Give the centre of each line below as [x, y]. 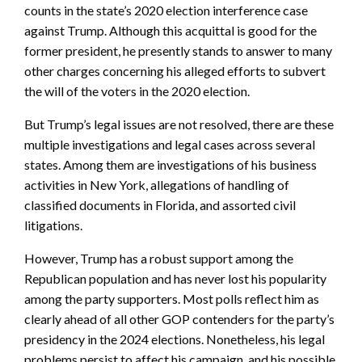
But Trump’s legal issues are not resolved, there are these [179, 124]
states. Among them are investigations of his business [170, 164]
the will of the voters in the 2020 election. [137, 90]
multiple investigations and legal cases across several [170, 144]
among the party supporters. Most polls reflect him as [172, 298]
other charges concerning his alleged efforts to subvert [175, 70]
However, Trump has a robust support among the [159, 258]
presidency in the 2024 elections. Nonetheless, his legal [175, 339]
